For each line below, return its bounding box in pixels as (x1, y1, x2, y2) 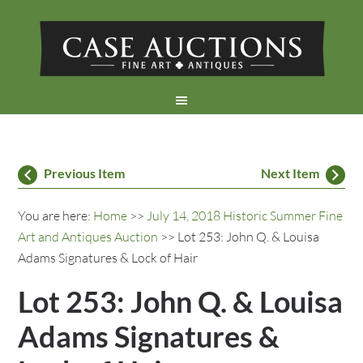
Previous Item (44, 165, 126, 181)
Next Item (260, 165, 319, 181)
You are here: (18, 207, 94, 224)
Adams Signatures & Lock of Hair (18, 250, 199, 266)
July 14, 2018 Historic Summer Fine (147, 207, 344, 224)
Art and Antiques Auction (18, 228, 159, 245)
